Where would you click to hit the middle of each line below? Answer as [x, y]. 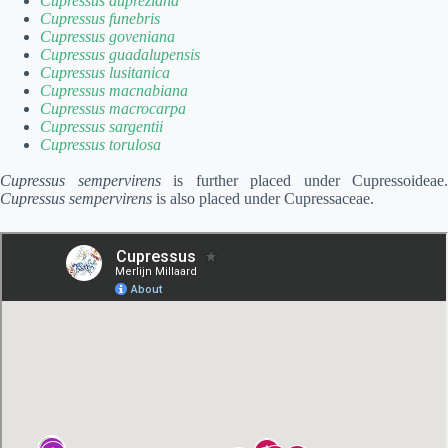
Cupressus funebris [100, 18]
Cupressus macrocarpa [113, 108]
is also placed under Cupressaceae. [263, 198]
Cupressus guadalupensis [120, 54]
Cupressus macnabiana [114, 90]
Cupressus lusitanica [105, 72]
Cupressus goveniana [107, 36]
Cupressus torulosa [100, 144]
